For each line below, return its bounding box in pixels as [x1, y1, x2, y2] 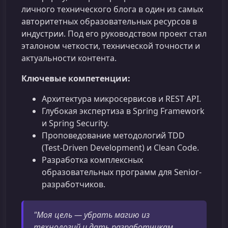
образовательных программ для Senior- [42, 166, 202, 178]
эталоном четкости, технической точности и [21, 40, 200, 51]
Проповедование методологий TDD [42, 130, 185, 141]
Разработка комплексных [42, 154, 143, 165]
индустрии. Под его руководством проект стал [21, 28, 207, 39]
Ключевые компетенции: [21, 73, 130, 84]
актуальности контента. [21, 52, 117, 64]
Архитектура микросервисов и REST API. [42, 93, 201, 104]
